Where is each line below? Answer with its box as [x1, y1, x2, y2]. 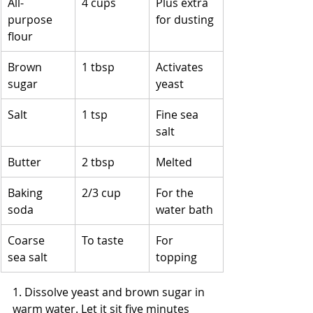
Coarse [8, 232, 48, 248]
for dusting [156, 11, 214, 27]
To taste [82, 232, 124, 248]
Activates [156, 59, 206, 75]
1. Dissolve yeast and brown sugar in [13, 284, 208, 300]
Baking [8, 184, 45, 201]
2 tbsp [82, 154, 115, 170]
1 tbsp [82, 59, 115, 75]
